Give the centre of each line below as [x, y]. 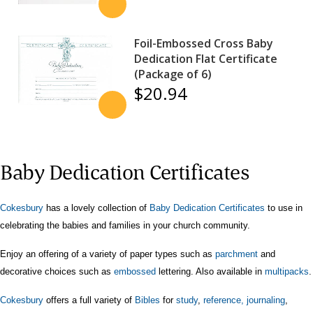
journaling [266, 300]
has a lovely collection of [96, 208]
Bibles [147, 300]
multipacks [287, 271]
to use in [284, 208]
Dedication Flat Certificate [206, 58]
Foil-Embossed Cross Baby [204, 43]
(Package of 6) [173, 74]
